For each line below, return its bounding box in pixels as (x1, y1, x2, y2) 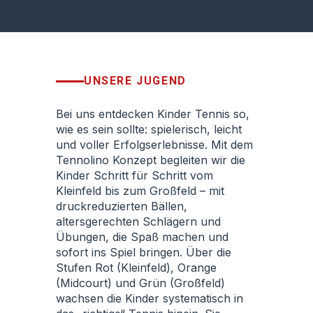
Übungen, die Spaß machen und (56, 230, 228, 244)
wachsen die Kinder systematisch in (56, 291, 243, 305)
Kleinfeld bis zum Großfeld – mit (56, 184, 224, 198)
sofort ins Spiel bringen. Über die (56, 245, 231, 259)
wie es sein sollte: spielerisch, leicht (56, 122, 242, 136)
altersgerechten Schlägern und (56, 214, 221, 228)
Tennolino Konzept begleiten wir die (56, 153, 245, 167)
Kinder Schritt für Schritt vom (56, 168, 213, 182)
